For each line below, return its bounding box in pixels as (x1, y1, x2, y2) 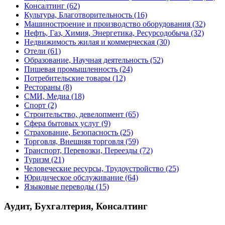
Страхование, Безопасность (24, 128, 118, 137)
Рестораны (24, 83, 61, 92)
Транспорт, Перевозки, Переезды (24, 146, 138, 155)
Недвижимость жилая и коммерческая (24, 38, 155, 47)
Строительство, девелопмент (24, 110, 124, 119)
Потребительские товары (24, 74, 110, 83)
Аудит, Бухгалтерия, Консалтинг (4, 201, 148, 212)
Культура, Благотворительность (24, 11, 132, 20)
